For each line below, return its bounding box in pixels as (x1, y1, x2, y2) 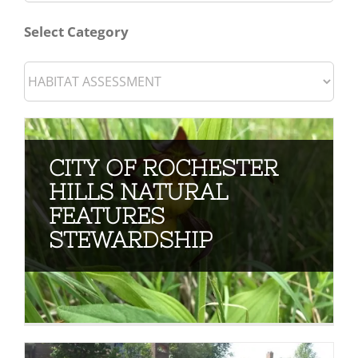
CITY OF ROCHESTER (48, 154, 278, 181)
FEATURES (48, 202, 165, 229)
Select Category (23, 22, 129, 41)
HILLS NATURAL (48, 178, 228, 205)
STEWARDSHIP (48, 226, 213, 253)
